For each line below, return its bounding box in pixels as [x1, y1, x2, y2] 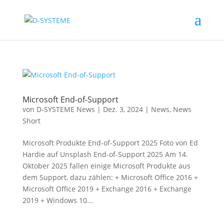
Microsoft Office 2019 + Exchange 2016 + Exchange [22, 184, 191, 193]
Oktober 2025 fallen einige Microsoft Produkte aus [22, 161, 190, 170]
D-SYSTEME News [36, 104, 95, 114]
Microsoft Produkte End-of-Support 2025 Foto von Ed [22, 138, 198, 147]
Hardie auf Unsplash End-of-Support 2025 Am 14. [22, 149, 188, 159]
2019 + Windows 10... [22, 195, 93, 205]
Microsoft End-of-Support [22, 94, 118, 105]
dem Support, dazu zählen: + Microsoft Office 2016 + [22, 172, 198, 182]
